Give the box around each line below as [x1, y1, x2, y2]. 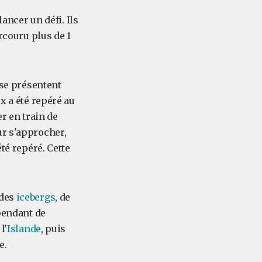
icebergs [16, 191, 56, 203]
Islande [7, 223, 41, 235]
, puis [40, 223, 66, 235]
